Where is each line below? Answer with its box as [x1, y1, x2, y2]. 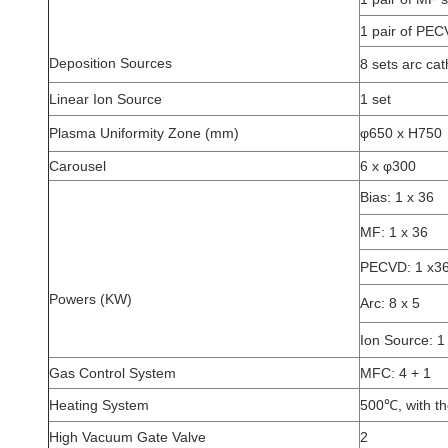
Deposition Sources [49, 55, 172, 71]
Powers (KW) [49, 291, 132, 307]
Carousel [49, 158, 106, 174]
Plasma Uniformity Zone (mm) [49, 125, 239, 141]
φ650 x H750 [360, 125, 442, 141]
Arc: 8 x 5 [360, 295, 420, 311]
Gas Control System [49, 365, 176, 381]
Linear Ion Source [49, 91, 162, 107]
